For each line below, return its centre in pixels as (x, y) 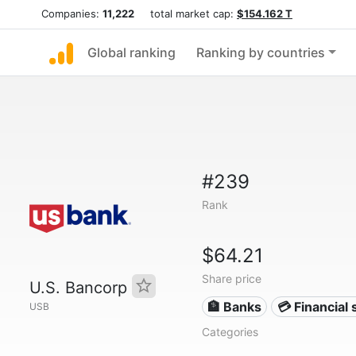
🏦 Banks (235, 307)
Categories (230, 332)
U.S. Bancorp (81, 288)
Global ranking (132, 52)
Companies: (72, 14)
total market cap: (186, 14)
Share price (231, 279)
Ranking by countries (261, 52)
